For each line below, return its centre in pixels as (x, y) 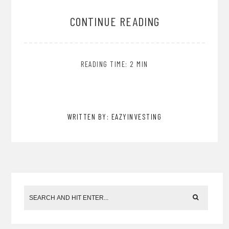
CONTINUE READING (114, 21)
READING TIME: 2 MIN (114, 64)
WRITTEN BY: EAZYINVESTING (114, 116)
